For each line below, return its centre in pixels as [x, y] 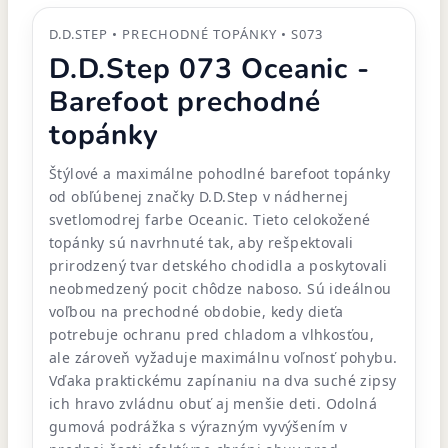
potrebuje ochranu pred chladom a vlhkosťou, [212, 334]
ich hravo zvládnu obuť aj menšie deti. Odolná [213, 403]
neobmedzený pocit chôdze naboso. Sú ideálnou [220, 288]
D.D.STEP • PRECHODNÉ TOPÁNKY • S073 [186, 34]
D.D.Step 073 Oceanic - [209, 69]
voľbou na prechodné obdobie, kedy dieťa [196, 311]
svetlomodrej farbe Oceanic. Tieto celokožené [210, 219]
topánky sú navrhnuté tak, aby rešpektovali [201, 242]
